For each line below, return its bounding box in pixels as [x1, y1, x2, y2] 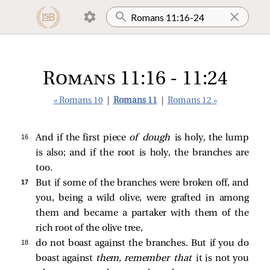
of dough [129, 133, 175, 143]
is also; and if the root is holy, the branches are [36, 148, 249, 158]
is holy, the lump [174, 133, 249, 143]
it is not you [195, 254, 249, 263]
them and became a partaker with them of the [36, 209, 249, 218]
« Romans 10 [53, 96, 103, 105]
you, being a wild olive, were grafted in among [36, 193, 249, 203]
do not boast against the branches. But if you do [36, 239, 249, 248]
